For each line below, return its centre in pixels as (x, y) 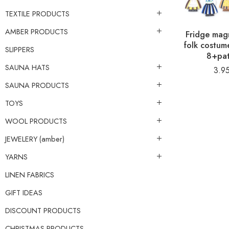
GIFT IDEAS (24, 192)
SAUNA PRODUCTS (37, 85)
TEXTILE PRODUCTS (37, 13)
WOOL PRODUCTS (36, 121)
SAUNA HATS (27, 67)
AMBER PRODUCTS (37, 31)
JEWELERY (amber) (35, 139)
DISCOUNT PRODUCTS (43, 210)
